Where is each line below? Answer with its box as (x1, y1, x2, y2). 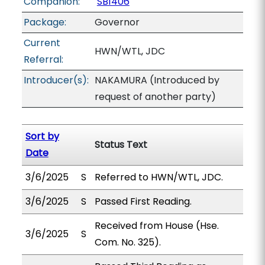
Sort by (25, 130, 59, 143)
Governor (94, 15, 140, 29)
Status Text (94, 138, 147, 151)
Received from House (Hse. (94, 219, 219, 232)
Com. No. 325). (94, 235, 161, 249)
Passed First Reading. (94, 195, 192, 208)
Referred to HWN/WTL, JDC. (94, 170, 223, 184)
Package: (23, 15, 66, 29)
